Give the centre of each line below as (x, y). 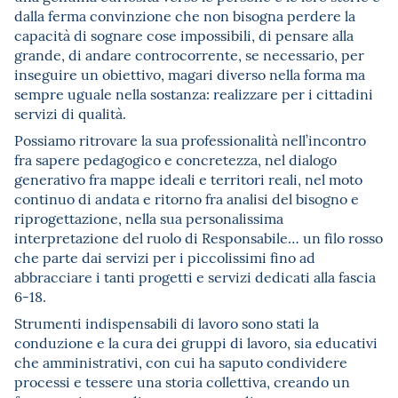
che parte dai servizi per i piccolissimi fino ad (165, 256)
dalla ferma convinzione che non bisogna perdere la (185, 15)
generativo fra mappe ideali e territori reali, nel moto (188, 178)
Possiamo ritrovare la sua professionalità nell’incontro (190, 139)
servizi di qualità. (70, 112)
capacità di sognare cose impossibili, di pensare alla (184, 34)
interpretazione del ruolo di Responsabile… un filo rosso (199, 237)
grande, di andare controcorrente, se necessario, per (189, 54)
